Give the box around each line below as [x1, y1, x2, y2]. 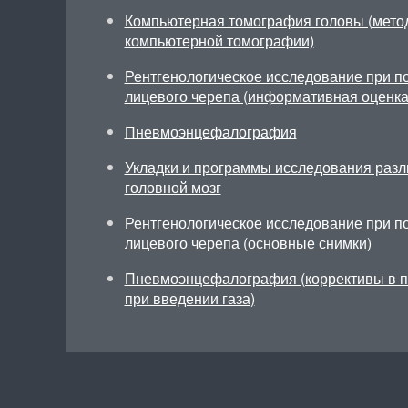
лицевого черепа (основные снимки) [124, 232, 372, 253]
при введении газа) [124, 288, 255, 309]
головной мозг [124, 177, 221, 198]
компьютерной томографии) [124, 30, 314, 51]
